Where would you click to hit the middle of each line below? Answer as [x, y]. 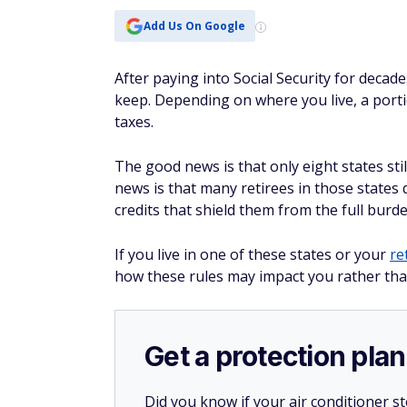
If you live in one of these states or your [252, 254]
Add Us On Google [194, 25]
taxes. [134, 122]
